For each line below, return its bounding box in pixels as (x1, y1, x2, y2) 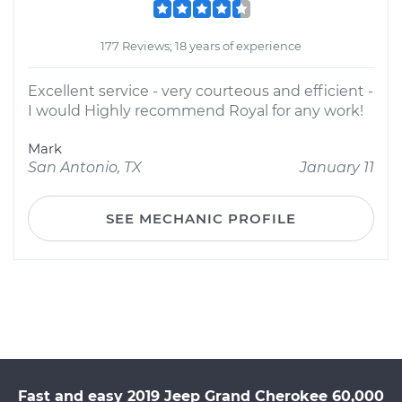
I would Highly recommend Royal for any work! (28, 102, 363, 119)
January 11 (300, 159, 374, 176)
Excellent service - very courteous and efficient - (28, 83, 373, 100)
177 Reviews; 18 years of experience (100, 39, 301, 53)
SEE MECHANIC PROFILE (106, 210, 296, 227)
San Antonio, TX (28, 159, 142, 176)
